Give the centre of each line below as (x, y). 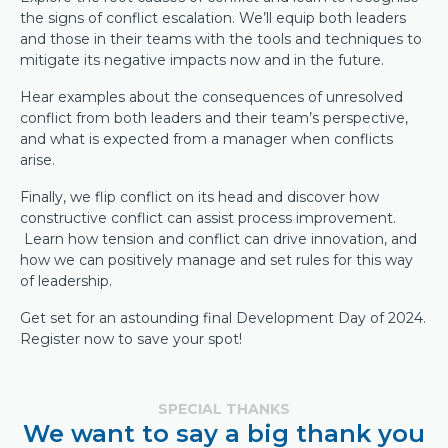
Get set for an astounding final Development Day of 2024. (223, 318)
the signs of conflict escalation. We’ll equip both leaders (213, 18)
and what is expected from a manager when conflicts (206, 139)
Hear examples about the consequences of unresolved (211, 97)
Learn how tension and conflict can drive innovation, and (218, 239)
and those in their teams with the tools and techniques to (221, 39)
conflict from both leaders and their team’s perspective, (214, 118)
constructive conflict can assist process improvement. (208, 218)
